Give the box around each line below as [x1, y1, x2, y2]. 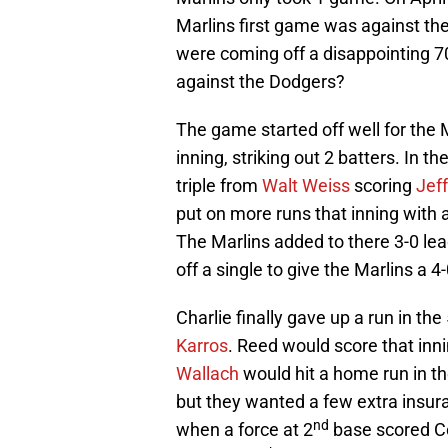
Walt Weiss [262, 175, 350, 197]
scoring [350, 175, 416, 197]
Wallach [176, 363, 239, 385]
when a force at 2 [176, 419, 313, 441]
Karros [176, 335, 228, 357]
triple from [176, 175, 262, 197]
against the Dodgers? [176, 71, 345, 93]
